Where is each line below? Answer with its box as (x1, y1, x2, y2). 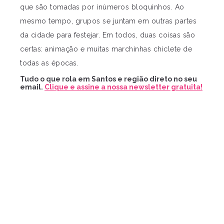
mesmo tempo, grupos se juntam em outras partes (20, 17, 196, 25)
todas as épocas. (20, 59, 78, 67)
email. (20, 83, 44, 91)
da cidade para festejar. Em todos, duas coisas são (20, 31, 195, 39)
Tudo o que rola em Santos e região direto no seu (20, 75, 197, 83)
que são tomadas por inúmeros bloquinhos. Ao (20, 3, 184, 11)
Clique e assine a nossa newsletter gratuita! (44, 83, 202, 91)
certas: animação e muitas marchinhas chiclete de (20, 45, 192, 53)
